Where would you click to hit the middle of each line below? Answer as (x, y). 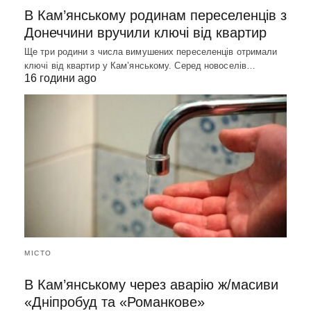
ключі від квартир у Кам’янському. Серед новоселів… (140, 66)
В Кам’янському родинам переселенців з (155, 16)
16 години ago (60, 78)
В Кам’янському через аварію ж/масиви (151, 284)
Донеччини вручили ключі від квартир (145, 33)
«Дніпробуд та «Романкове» (115, 302)
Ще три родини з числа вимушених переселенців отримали (151, 52)
